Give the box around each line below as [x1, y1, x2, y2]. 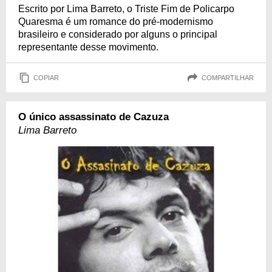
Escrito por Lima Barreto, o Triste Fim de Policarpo [18, 4, 234, 14]
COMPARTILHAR [202, 73, 254, 81]
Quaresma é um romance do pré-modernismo [18, 16, 213, 27]
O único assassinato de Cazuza [18, 111, 169, 123]
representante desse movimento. [18, 42, 158, 52]
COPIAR [33, 73, 59, 81]
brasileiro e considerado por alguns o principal [18, 29, 217, 39]
